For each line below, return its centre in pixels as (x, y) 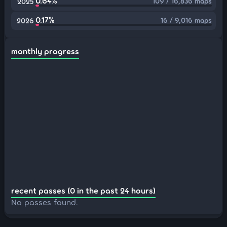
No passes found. (45, 202)
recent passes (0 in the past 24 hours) (83, 190)
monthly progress (45, 51)
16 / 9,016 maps (186, 20)
